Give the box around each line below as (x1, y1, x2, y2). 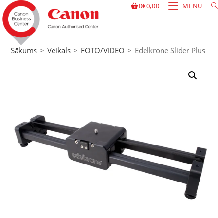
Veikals (47, 45, 71, 55)
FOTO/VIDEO (81, 45, 125, 55)
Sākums (11, 45, 37, 55)
